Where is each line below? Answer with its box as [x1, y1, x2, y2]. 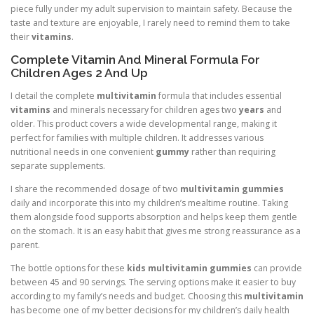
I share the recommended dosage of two [11, 183, 180, 196]
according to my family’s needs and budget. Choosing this [11, 290, 244, 303]
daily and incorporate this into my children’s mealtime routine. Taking [11, 197, 288, 210]
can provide [252, 262, 302, 275]
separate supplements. [11, 160, 105, 172]
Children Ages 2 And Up [11, 66, 148, 81]
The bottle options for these [11, 262, 127, 275]
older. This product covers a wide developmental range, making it [11, 118, 277, 130]
